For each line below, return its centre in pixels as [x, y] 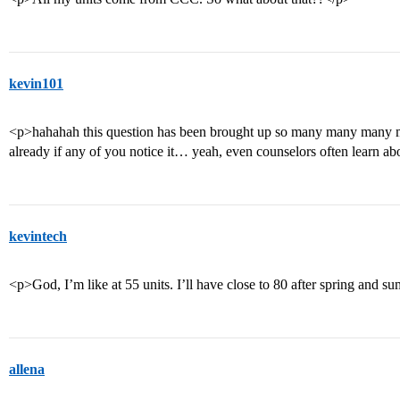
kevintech [38, 236]
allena [27, 369]
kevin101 [36, 83]
